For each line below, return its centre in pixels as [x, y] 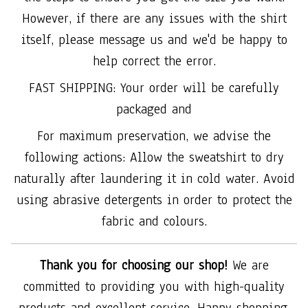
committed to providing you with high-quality [154, 287]
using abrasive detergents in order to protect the [154, 200]
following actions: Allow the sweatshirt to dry [154, 158]
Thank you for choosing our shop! [133, 266]
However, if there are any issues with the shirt [154, 19]
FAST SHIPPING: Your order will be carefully [154, 88]
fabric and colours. [154, 222]
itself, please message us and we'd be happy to [154, 40]
